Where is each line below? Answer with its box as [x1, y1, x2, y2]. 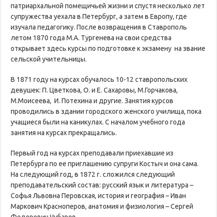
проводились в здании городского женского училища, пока [11, 107, 202, 115]
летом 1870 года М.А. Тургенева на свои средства [11, 33, 172, 42]
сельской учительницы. [11, 55, 87, 63]
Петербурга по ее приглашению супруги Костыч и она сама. [11, 159, 199, 168]
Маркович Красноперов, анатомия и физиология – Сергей [11, 202, 194, 210]
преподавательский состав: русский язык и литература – [11, 181, 194, 189]
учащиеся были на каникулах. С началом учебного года [11, 118, 186, 126]
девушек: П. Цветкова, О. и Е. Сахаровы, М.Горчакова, [11, 86, 178, 94]
